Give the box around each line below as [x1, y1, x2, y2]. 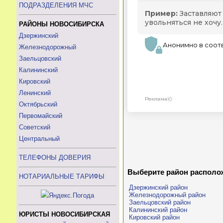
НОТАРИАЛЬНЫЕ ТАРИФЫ [19, 173, 105, 180]
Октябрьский [19, 101, 57, 108]
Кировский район [129, 214, 180, 222]
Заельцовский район [129, 199, 191, 207]
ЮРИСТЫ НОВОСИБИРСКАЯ [19, 211, 110, 218]
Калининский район [129, 206, 187, 214]
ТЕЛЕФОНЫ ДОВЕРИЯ [19, 154, 91, 161]
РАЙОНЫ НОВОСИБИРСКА [19, 20, 104, 28]
